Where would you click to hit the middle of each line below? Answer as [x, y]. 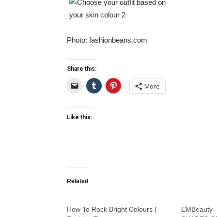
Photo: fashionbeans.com [107, 40]
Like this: [79, 117]
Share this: [82, 69]
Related [77, 181]
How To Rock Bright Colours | [112, 209]
